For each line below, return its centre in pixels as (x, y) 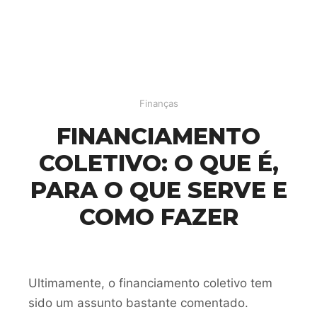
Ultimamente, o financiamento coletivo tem (150, 283)
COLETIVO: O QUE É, (158, 163)
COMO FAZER (158, 217)
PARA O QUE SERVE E (158, 190)
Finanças (158, 103)
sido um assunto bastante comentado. (138, 303)
